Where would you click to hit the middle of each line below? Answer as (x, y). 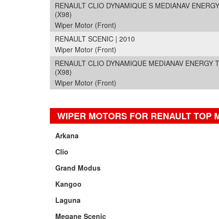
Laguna (68, 200)
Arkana (67, 135)
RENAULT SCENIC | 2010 (95, 39)
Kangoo (69, 184)
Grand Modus (78, 168)
